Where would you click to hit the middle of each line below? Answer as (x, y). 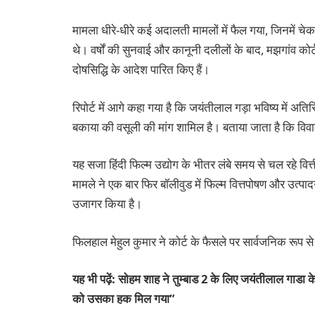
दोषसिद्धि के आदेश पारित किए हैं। (141, 70)
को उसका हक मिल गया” (123, 299)
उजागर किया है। (107, 204)
